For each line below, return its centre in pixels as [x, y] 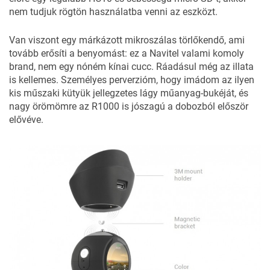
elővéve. [26, 120]
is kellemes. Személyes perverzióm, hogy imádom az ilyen [132, 80]
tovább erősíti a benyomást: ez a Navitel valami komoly [127, 54]
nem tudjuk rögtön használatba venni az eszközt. [113, 12]
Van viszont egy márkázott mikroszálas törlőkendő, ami [127, 40]
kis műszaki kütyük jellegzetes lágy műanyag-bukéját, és [129, 93]
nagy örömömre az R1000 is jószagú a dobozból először [129, 107]
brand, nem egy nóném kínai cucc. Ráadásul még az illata [131, 67]
